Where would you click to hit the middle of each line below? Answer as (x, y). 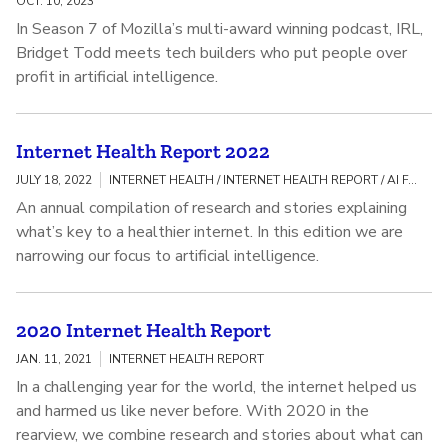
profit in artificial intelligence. (117, 77)
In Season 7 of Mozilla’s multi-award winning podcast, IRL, (219, 29)
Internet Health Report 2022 (143, 151)
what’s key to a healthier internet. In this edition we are (209, 232)
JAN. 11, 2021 (54, 359)
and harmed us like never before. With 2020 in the (192, 411)
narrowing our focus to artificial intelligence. (167, 256)
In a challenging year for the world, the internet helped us (216, 387)
